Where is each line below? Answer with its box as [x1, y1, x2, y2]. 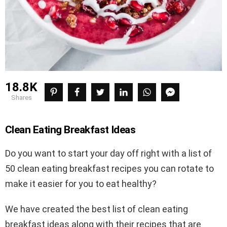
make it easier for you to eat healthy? [5, 178, 157, 190]
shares [15, 94, 32, 102]
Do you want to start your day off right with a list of [5, 148, 212, 159]
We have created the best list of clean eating [5, 204, 188, 215]
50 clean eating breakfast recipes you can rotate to [5, 163, 214, 174]
